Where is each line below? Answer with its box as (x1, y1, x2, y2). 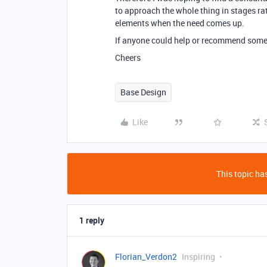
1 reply (79, 215, 104, 226)
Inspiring (182, 251, 215, 262)
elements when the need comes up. (115, 17, 244, 29)
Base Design (120, 86, 166, 98)
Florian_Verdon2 (115, 251, 177, 262)
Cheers (115, 52, 141, 63)
